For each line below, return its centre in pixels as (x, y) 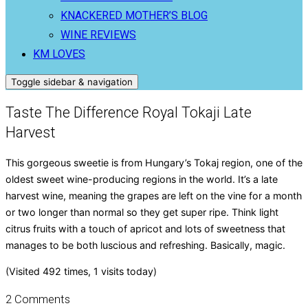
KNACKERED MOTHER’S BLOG (134, 15)
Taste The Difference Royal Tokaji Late (129, 112)
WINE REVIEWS (98, 34)
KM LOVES (59, 54)
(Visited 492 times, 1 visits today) (81, 271)
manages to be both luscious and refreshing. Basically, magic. (145, 245)
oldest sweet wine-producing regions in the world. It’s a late (142, 179)
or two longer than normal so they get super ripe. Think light (142, 212)
